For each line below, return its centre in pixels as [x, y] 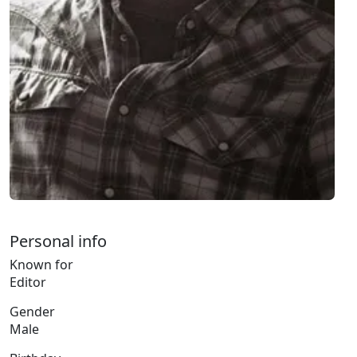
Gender [32, 311]
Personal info [58, 241]
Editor [28, 282]
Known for [41, 264]
